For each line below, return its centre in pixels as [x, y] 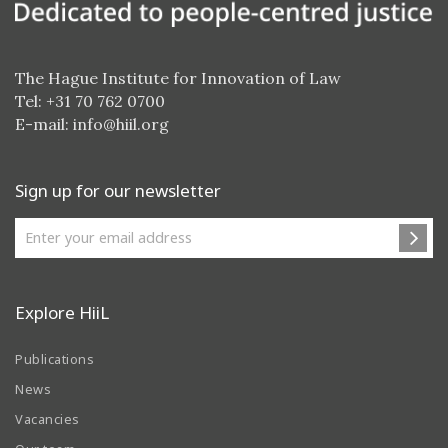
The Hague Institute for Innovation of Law [178, 78]
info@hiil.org [121, 124]
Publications [54, 359]
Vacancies [47, 419]
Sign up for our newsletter [118, 191]
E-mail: [44, 124]
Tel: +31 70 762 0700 [90, 101]
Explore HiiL [62, 313]
